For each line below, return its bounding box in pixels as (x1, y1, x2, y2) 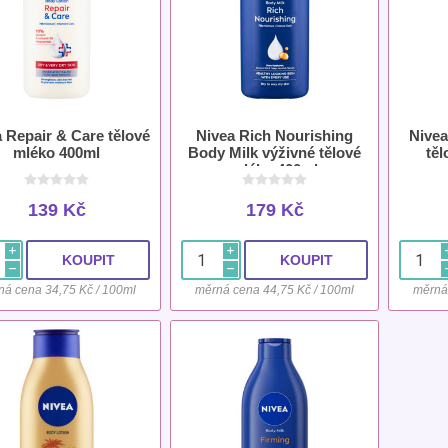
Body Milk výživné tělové (188, 144, 362, 162)
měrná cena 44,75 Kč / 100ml (195, 283, 355, 298)
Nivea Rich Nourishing (196, 127, 354, 145)
